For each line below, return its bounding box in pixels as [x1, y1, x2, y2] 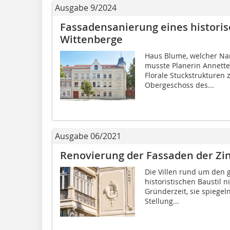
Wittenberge [60, 32, 123, 46]
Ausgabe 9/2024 [55, 2, 117, 13]
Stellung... [144, 196, 179, 206]
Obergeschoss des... [144, 80, 214, 90]
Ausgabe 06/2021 [55, 130, 121, 142]
